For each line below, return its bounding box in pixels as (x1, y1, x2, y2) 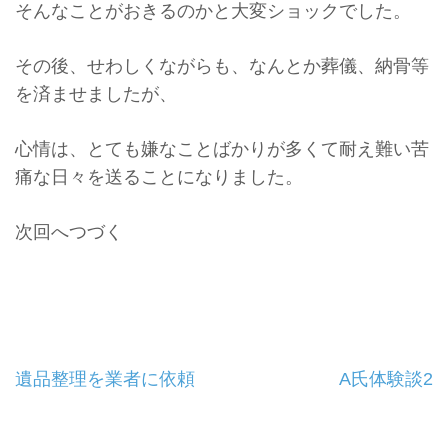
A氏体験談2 (339, 368, 433, 389)
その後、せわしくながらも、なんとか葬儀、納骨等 (15, 55, 429, 76)
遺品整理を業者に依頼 (15, 368, 195, 389)
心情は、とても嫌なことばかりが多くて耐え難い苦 (15, 138, 429, 159)
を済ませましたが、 (15, 83, 177, 104)
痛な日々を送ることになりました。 (15, 166, 303, 187)
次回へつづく (15, 221, 123, 242)
